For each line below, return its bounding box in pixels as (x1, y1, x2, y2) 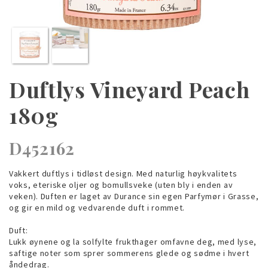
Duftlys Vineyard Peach (9, 74, 250, 103)
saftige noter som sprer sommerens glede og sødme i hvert (9, 247, 249, 258)
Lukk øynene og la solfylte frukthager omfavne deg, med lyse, (9, 236, 257, 247)
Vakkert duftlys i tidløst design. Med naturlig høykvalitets (9, 167, 237, 179)
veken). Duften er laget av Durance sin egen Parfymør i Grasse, (9, 190, 259, 202)
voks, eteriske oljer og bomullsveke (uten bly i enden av (9, 179, 233, 190)
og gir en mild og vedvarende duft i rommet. (9, 202, 185, 213)
